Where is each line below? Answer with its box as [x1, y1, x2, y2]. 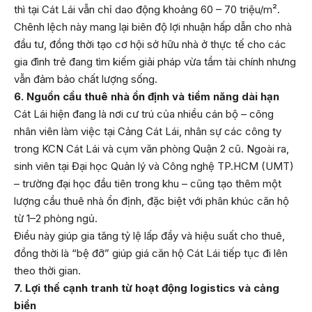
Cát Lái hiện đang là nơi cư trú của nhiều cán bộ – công [14, 107, 274, 121]
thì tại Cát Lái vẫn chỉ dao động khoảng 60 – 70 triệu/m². [14, 3, 280, 17]
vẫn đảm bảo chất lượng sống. [14, 72, 157, 86]
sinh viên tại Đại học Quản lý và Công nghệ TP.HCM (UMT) [14, 159, 294, 173]
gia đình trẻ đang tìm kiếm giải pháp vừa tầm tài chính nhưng [14, 55, 296, 69]
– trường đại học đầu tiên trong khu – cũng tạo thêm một [14, 177, 281, 191]
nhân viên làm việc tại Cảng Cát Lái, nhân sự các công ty [14, 125, 281, 139]
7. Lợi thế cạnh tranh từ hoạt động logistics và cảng [14, 281, 279, 295]
